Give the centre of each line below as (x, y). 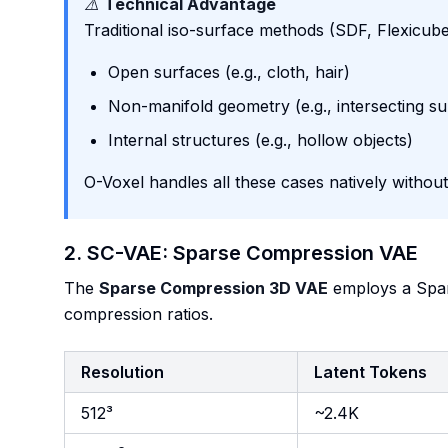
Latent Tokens (370, 372)
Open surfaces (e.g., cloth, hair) (229, 72)
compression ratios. (138, 314)
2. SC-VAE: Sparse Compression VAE (241, 253)
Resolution (122, 372)
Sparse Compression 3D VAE (213, 288)
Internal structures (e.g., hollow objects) (260, 140)
